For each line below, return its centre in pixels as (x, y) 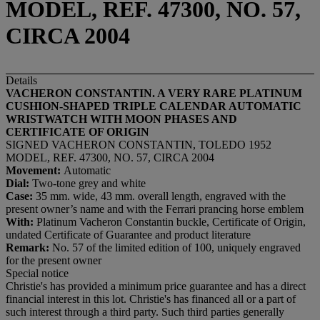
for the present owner (54, 260)
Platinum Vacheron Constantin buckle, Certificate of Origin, (171, 221)
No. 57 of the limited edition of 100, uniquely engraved (176, 247)
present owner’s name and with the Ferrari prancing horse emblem (155, 209)
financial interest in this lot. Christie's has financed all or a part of (151, 299)
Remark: (29, 247)
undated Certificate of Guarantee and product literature (128, 234)
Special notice (37, 273)
